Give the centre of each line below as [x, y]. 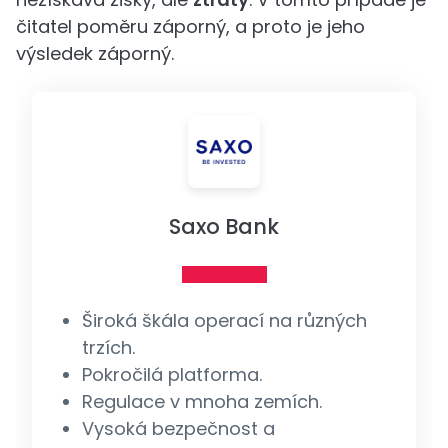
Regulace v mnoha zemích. [201, 401]
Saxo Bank [224, 226]
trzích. [108, 347]
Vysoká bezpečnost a [178, 428]
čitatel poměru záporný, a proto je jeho [190, 26]
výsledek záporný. [95, 53]
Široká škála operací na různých [224, 320]
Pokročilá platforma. [171, 374]
